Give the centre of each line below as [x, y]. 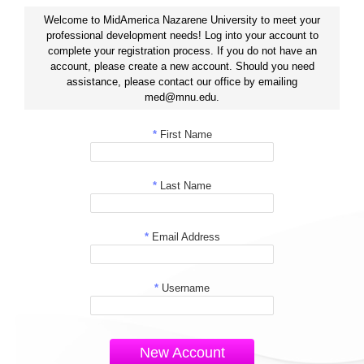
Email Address [184, 237]
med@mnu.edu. [182, 97]
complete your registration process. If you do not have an [182, 50]
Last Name [184, 186]
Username [184, 288]
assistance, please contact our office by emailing [182, 81]
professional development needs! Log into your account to [182, 35]
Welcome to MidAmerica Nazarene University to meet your [182, 19]
